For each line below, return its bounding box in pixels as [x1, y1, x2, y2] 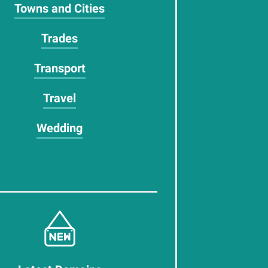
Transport [33, 61, 86, 75]
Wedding [36, 121, 83, 135]
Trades [41, 31, 78, 45]
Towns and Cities [14, 1, 105, 16]
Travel [43, 91, 77, 105]
